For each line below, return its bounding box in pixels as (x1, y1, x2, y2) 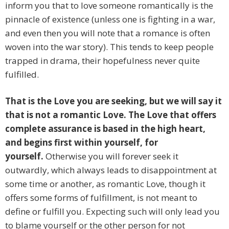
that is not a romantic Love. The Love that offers (5, 109, 216, 121)
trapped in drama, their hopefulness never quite (5, 55, 200, 67)
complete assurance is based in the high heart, (5, 123, 205, 135)
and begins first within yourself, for (5, 136, 158, 149)
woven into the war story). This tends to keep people (5, 41, 214, 53)
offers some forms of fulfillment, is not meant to (5, 192, 197, 204)
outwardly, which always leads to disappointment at (5, 164, 217, 176)
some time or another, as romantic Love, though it (5, 178, 205, 190)
